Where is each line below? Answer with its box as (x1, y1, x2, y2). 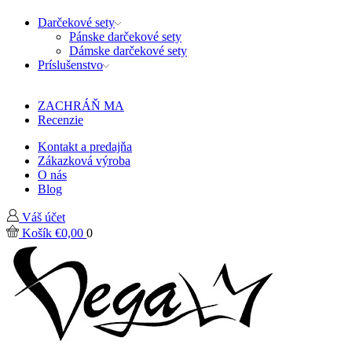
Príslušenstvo (38, 57, 103, 71)
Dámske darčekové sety (69, 43, 187, 57)
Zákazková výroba (38, 153, 130, 167)
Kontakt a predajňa (38, 139, 132, 153)
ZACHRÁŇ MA (38, 98, 124, 112)
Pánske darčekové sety (69, 29, 181, 43)
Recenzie (38, 112, 83, 126)
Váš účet (22, 210, 65, 224)
